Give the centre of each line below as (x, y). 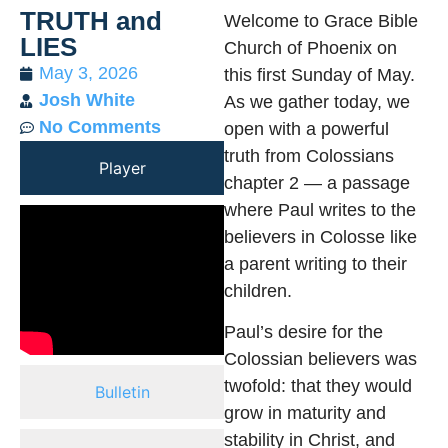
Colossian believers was (320, 359)
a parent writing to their (315, 264)
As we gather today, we (317, 102)
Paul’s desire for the (303, 332)
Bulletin (122, 392)
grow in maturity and (305, 413)
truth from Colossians (309, 156)
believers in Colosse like (320, 237)
